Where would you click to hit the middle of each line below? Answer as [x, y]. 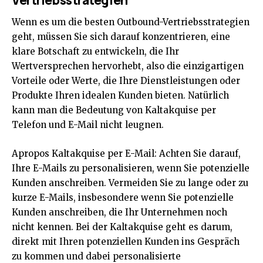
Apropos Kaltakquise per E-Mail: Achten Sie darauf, [126, 154]
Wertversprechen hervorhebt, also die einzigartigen [128, 66]
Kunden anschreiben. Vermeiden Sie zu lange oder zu [130, 183]
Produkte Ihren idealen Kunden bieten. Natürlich [120, 96]
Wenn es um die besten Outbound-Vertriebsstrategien [131, 22]
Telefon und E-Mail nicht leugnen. [88, 125]
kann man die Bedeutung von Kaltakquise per [114, 110]
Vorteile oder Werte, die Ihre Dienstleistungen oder [126, 81]
